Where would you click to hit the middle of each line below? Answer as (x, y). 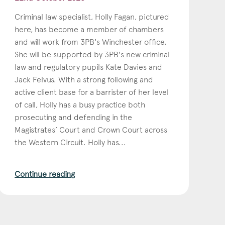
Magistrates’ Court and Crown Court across (91, 130)
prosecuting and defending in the (74, 117)
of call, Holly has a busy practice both (80, 104)
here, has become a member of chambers (89, 29)
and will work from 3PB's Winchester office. (91, 42)
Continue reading (45, 174)
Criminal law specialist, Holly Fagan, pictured (92, 17)
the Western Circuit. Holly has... (71, 142)
